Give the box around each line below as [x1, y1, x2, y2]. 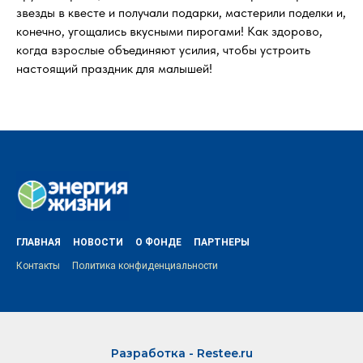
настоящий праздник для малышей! [16, 61, 212, 76]
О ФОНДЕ [135, 237, 181, 249]
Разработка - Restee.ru [110, 346, 253, 361]
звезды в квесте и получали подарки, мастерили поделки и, [16, 5, 346, 20]
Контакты [16, 260, 60, 272]
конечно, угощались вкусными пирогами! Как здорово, [16, 23, 322, 39]
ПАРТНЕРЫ [194, 237, 250, 249]
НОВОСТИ [73, 237, 123, 249]
